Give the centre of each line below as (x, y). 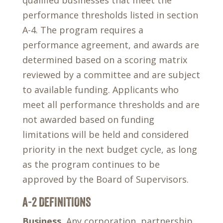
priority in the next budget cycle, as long (110, 149)
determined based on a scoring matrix (105, 60)
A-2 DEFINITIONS (56, 202)
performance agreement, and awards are (111, 45)
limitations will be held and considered (105, 134)
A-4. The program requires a (83, 30)
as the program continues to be (91, 164)
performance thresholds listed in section (110, 15)
